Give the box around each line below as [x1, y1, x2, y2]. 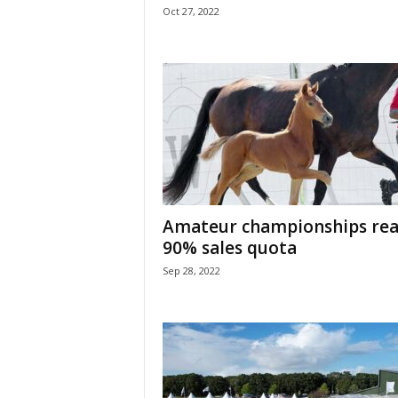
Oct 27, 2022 [162, 4, 219, 18]
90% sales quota [162, 236, 297, 259]
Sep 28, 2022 [162, 264, 220, 277]
